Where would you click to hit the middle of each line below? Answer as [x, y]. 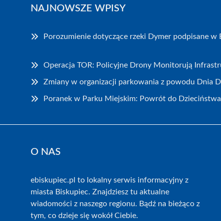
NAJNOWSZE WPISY [78, 8]
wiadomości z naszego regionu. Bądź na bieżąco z [115, 203]
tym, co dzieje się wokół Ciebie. [84, 215]
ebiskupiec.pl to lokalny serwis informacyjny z [110, 180]
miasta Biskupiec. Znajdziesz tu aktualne [100, 192]
